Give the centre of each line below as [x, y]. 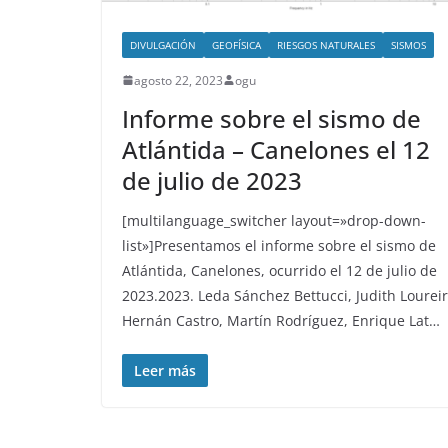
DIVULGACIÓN [163, 44]
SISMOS [408, 44]
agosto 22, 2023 [178, 80]
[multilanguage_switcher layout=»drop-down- [274, 220]
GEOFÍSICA [236, 44]
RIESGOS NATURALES [326, 44]
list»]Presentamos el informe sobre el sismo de [279, 245]
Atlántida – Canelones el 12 [276, 149]
